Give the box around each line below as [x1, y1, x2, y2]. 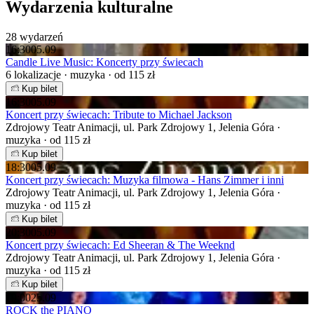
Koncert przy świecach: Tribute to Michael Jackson [6, 108, 232, 121]
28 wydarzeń [6, 30, 63, 43]
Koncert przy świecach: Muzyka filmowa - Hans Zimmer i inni [6, 173, 284, 186]
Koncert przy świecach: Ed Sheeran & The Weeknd [6, 238, 235, 251]
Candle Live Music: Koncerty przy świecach [6, 55, 203, 68]
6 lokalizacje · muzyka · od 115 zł [6, 68, 155, 81]
